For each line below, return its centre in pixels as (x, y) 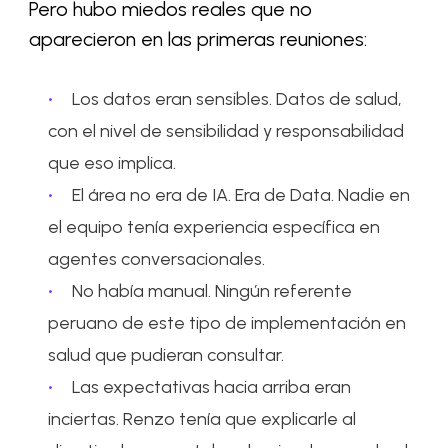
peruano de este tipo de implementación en (227, 323)
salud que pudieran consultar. (166, 355)
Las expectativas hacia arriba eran (212, 387)
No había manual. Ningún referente (212, 291)
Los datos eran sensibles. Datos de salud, (237, 99)
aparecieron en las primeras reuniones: (201, 39)
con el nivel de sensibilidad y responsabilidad (226, 131)
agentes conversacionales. (157, 259)
